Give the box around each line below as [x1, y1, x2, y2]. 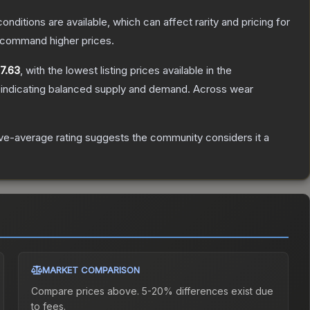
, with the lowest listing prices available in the [20, 64, 232, 77]
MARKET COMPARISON [42, 264, 140, 276]
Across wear [193, 82, 253, 96]
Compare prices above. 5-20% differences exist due [31, 285, 274, 298]
